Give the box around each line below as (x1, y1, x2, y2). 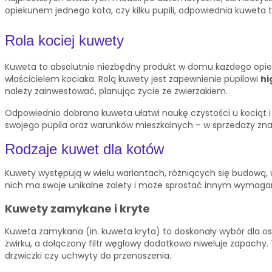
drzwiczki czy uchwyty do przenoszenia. (5, 250, 171, 262)
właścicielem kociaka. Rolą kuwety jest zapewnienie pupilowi (5, 73, 260, 85)
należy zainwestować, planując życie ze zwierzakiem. (5, 85, 228, 97)
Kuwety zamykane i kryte (5, 200, 150, 216)
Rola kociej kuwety (5, 32, 124, 49)
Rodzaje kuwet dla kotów (5, 141, 164, 157)
